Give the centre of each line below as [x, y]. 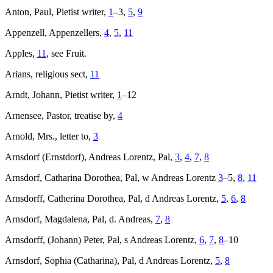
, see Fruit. [66, 54]
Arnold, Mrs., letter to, [49, 136]
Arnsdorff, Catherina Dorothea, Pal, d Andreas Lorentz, [113, 199]
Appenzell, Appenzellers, [55, 33]
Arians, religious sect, [48, 74]
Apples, [21, 54]
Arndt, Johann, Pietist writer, [61, 95]
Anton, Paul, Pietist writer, [57, 12]
